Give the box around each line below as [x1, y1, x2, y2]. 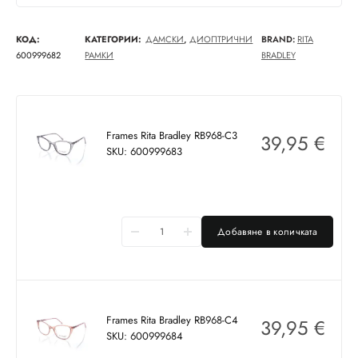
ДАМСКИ [145, 33, 185, 46]
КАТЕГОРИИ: [85, 33, 142, 46]
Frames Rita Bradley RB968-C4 [105, 312, 238, 328]
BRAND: [261, 33, 297, 46]
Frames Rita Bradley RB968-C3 [105, 128, 237, 144]
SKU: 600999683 [105, 144, 182, 160]
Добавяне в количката [217, 225, 317, 240]
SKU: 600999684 [105, 328, 183, 344]
